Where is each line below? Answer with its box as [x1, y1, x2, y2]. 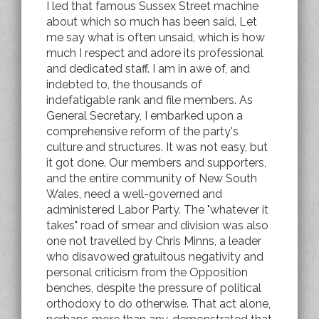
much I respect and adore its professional [46, 46, 263, 60]
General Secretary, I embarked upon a [46, 108, 243, 122]
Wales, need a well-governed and [46, 187, 222, 201]
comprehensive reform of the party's [46, 124, 239, 138]
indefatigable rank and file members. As [46, 93, 253, 107]
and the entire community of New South [46, 171, 257, 185]
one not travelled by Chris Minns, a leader [46, 234, 261, 248]
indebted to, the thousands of [46, 77, 202, 91]
